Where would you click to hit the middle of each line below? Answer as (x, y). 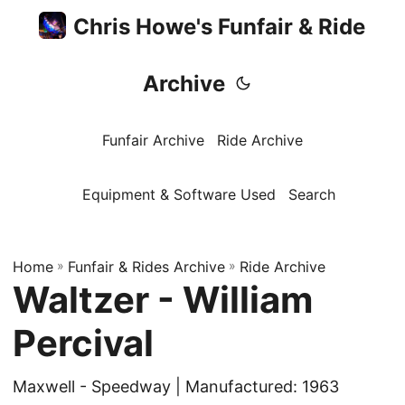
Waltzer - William (163, 300)
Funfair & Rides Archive (146, 267)
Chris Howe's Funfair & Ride (220, 27)
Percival (83, 343)
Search (311, 194)
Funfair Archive (153, 140)
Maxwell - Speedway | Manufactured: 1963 (176, 386)
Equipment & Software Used (179, 194)
